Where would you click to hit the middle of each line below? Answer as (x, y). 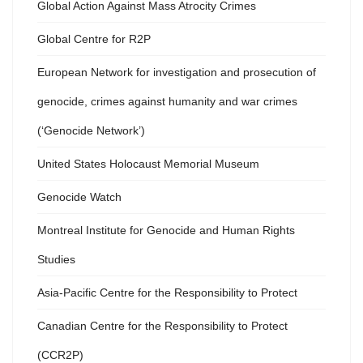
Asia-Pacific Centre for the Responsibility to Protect (167, 293)
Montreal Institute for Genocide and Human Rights (166, 231)
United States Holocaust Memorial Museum (148, 164)
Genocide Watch (79, 197)
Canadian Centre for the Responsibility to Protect (162, 326)
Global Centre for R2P (94, 39)
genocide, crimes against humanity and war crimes (167, 102)
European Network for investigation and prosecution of (177, 73)
